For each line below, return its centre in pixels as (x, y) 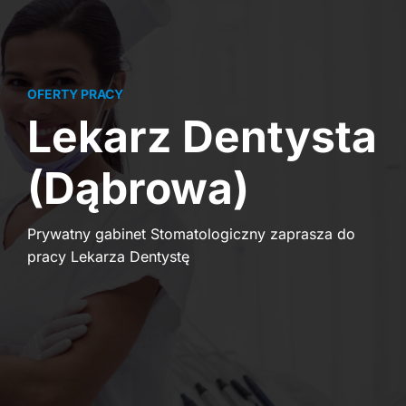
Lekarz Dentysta (202, 136)
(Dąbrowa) (138, 188)
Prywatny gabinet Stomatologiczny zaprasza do (191, 233)
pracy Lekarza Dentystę (108, 256)
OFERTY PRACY (75, 93)
